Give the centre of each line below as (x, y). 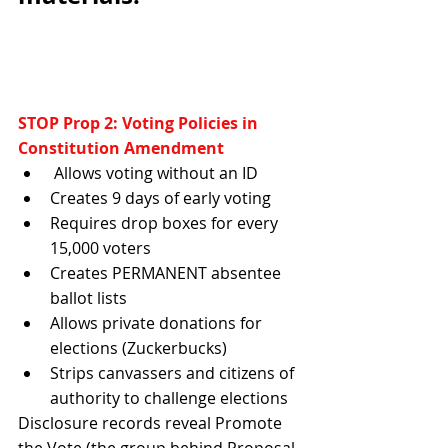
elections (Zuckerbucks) (138, 348)
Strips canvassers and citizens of (174, 373)
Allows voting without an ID (158, 173)
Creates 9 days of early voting (162, 198)
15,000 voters (102, 248)
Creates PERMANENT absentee (167, 273)
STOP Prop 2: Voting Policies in (140, 123)
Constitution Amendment (121, 148)
